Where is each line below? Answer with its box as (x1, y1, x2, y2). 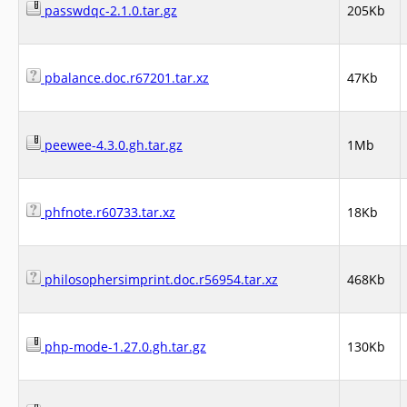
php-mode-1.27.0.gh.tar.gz (41, 338, 206, 355)
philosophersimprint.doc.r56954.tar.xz (41, 271, 278, 288)
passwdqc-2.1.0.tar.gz (41, 2, 177, 19)
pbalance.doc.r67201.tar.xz (41, 69, 209, 86)
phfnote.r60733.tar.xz (41, 203, 175, 221)
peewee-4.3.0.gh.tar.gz (41, 136, 183, 154)
